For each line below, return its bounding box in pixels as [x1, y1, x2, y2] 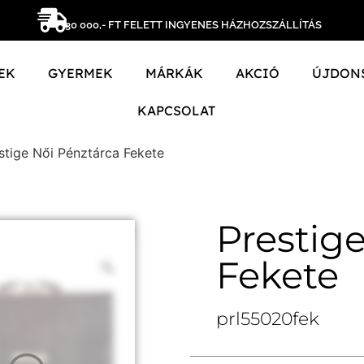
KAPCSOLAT [136, 102, 215, 119]
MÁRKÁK [145, 65, 204, 82]
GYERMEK [48, 65, 114, 82]
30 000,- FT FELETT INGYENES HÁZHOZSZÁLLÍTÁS [65, 18, 323, 31]
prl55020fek [216, 307, 319, 331]
